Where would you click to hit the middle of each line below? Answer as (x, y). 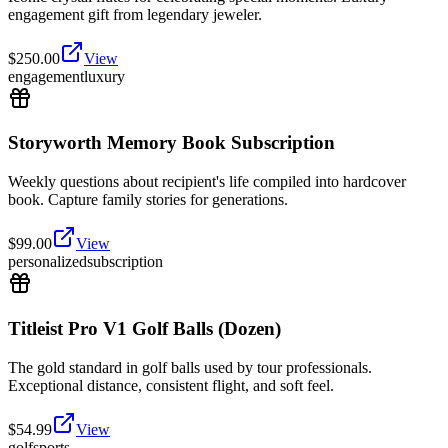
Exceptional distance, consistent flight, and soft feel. (171, 385)
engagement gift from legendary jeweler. (135, 14)
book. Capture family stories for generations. (148, 200)
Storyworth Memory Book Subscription (171, 143)
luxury (104, 76)
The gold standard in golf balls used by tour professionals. (190, 367)
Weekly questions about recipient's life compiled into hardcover (207, 182)
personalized (47, 262)
